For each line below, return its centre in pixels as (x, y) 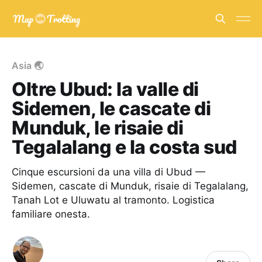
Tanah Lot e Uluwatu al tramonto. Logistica (113, 200)
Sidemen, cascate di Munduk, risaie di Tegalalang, (130, 186)
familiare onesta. (51, 214)
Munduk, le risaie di (98, 128)
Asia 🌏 (27, 65)
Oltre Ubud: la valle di (105, 89)
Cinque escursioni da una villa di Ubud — (108, 172)
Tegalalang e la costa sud (124, 147)
